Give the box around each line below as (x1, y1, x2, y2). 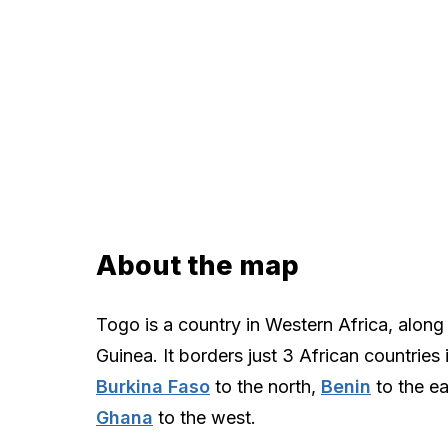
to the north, (210, 375, 321, 397)
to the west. (153, 406, 256, 428)
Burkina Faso (96, 375, 210, 397)
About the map (96, 248, 299, 282)
